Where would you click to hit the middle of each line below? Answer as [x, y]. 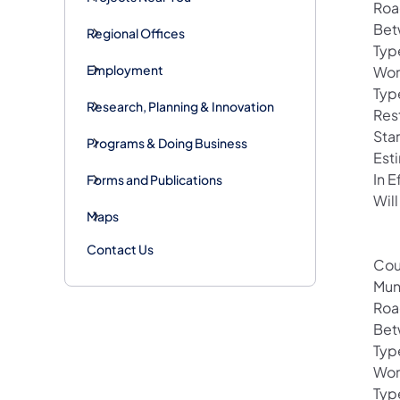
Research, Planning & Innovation [180, 106]
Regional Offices [136, 33]
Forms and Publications [154, 179]
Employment [125, 69]
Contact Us [120, 249]
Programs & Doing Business [167, 142]
